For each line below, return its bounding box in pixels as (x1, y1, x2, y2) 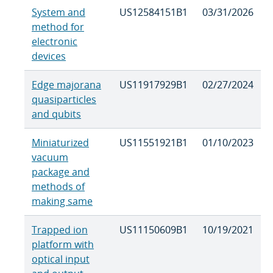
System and (32, 5, 85, 19)
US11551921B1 (119, 136, 188, 150)
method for (32, 20, 84, 34)
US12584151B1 (119, 5, 188, 19)
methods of (32, 180, 85, 194)
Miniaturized (32, 136, 89, 150)
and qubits (32, 107, 81, 121)
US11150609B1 (119, 223, 188, 237)
